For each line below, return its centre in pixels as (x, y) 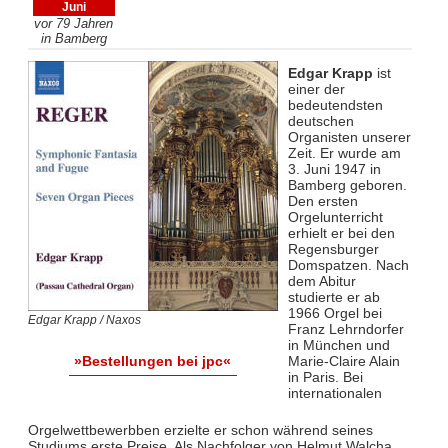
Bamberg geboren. (347, 184)
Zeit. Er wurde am (344, 152)
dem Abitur (321, 280)
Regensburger (333, 248)
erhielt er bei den (341, 232)
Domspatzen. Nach (348, 264)
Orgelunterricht (335, 216)
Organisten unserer (349, 136)
